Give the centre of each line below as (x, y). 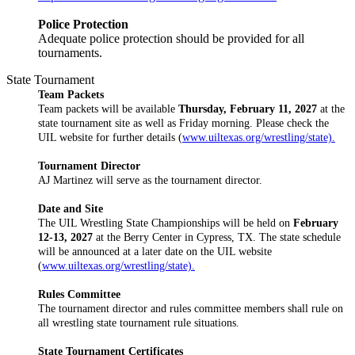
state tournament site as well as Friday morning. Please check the (183, 122)
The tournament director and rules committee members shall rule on (191, 308)
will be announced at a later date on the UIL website (155, 251)
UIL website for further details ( (110, 137)
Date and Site (71, 208)
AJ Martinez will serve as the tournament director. (150, 179)
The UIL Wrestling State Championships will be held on (166, 222)
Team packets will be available (108, 108)
